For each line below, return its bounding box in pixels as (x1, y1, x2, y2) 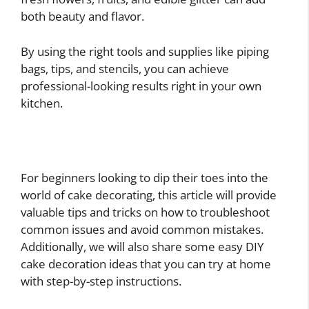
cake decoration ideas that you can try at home (21, 256, 271, 272)
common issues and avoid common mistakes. (21, 221, 263, 238)
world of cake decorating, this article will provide (21, 187, 277, 203)
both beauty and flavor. (21, 8, 144, 25)
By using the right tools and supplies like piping (21, 43, 269, 59)
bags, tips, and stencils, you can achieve (21, 60, 229, 77)
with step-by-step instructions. (21, 273, 181, 290)
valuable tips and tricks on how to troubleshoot (21, 204, 270, 221)
